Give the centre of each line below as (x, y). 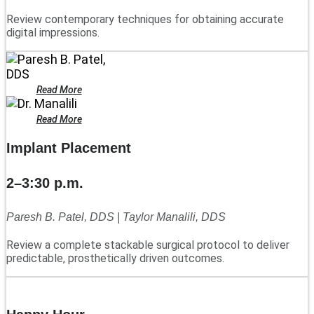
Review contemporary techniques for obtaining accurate (145, 19)
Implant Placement (69, 148)
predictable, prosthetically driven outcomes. (115, 259)
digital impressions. (53, 32)
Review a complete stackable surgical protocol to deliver (148, 245)
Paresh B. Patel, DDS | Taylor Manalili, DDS (116, 217)
